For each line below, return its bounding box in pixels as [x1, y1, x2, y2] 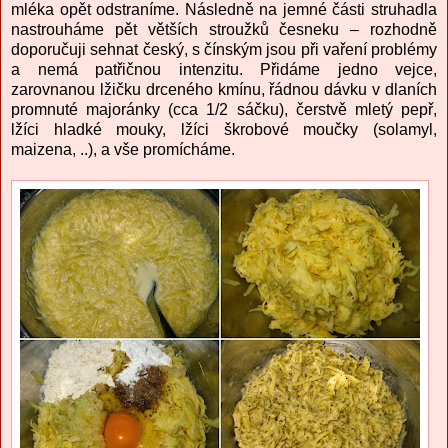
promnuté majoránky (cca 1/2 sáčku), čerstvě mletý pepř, [11, 101, 437, 119]
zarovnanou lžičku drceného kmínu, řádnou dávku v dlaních [11, 81, 437, 99]
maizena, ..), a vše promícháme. [11, 141, 235, 159]
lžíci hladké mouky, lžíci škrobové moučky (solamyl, [11, 121, 437, 139]
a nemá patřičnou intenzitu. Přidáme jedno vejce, [11, 61, 437, 79]
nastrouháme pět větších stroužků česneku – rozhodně [11, 21, 437, 39]
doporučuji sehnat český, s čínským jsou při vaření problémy [11, 41, 437, 59]
